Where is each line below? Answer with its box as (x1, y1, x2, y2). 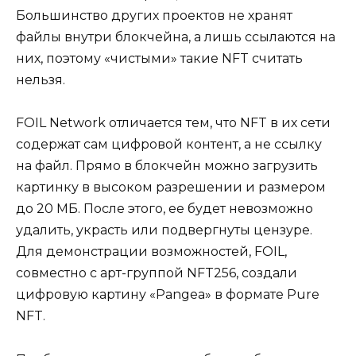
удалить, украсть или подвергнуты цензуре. (16, 222, 312, 238)
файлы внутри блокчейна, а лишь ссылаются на (16, 29, 335, 45)
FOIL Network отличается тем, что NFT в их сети (16, 115, 331, 131)
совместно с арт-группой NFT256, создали (16, 265, 297, 281)
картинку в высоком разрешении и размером (16, 180, 326, 195)
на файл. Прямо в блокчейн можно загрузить (16, 158, 318, 174)
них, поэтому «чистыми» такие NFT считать (16, 51, 303, 67)
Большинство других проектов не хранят (16, 8, 292, 24)
